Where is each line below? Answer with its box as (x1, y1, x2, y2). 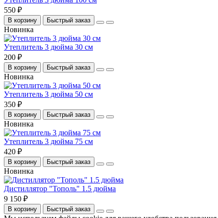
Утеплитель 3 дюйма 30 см (4, 42, 93, 51)
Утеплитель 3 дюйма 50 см (4, 90, 93, 98)
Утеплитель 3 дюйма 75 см (4, 137, 93, 145)
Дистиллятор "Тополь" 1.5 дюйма (4, 184, 116, 193)
